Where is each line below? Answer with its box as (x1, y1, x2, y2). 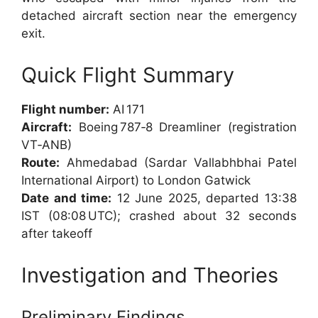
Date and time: (21, 191, 112, 206)
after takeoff (21, 226, 92, 241)
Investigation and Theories (21, 263, 278, 288)
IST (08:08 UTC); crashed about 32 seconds (21, 209, 297, 224)
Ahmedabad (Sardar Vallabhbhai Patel (60, 155, 297, 170)
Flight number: (21, 102, 109, 117)
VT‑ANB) (21, 138, 72, 153)
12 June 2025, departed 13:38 (111, 191, 297, 206)
